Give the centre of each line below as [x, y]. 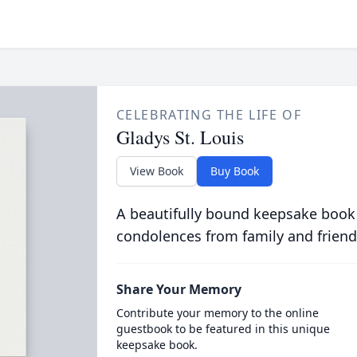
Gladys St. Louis [180, 137]
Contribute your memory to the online [217, 313]
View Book [156, 171]
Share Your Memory [178, 289]
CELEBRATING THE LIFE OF [209, 115]
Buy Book [234, 171]
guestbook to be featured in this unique [223, 329]
